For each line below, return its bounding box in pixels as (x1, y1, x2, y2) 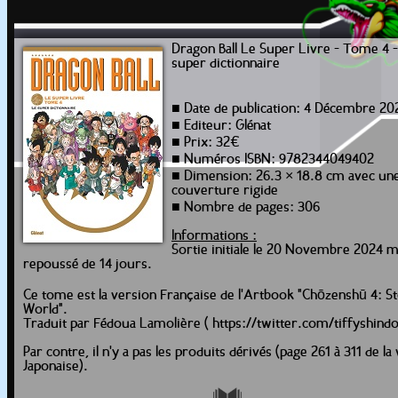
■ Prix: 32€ (171, 136, 240, 150)
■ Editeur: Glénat (171, 119, 271, 133)
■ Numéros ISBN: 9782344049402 (171, 153, 374, 167)
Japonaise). (23, 360, 88, 374)
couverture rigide (171, 184, 278, 198)
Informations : (171, 229, 257, 243)
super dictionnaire (171, 57, 280, 71)
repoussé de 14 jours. (23, 258, 152, 272)
